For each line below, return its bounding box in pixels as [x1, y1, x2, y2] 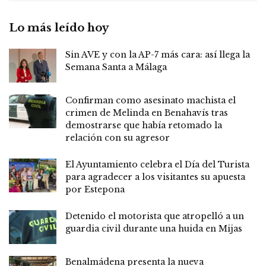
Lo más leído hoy [9, 21, 109, 34]
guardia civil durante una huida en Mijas [65, 223, 242, 234]
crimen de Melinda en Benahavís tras [65, 107, 228, 118]
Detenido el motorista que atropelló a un [65, 210, 244, 221]
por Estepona [65, 183, 125, 195]
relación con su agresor [65, 132, 170, 143]
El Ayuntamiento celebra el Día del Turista [65, 159, 249, 170]
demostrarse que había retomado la [65, 119, 222, 131]
